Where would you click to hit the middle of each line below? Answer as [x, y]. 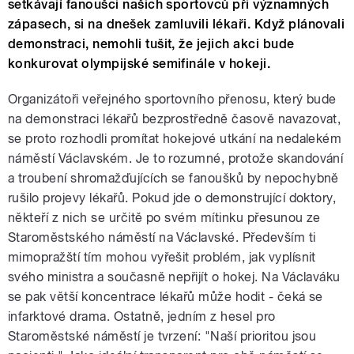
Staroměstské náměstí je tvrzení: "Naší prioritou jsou [162, 337]
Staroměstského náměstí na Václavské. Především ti [162, 238]
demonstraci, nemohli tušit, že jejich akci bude [151, 44]
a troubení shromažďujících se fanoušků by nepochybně [173, 179]
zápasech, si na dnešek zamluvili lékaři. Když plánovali [177, 24]
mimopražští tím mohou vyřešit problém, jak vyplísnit [162, 258]
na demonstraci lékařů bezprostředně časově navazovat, [175, 119]
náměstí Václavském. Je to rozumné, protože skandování [176, 159]
